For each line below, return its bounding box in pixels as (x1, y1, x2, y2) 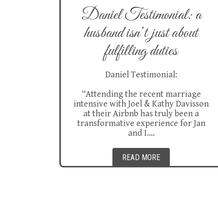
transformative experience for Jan (77, 118, 205, 128)
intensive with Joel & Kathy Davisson (73, 99, 209, 109)
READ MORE (122, 153, 160, 162)
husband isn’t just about (84, 23, 198, 44)
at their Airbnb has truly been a (83, 109, 199, 119)
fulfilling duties (105, 41, 178, 62)
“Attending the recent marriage (81, 89, 201, 99)
